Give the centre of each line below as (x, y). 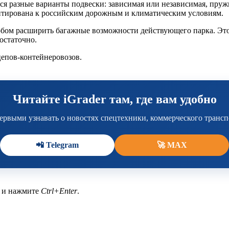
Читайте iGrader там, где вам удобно (114, 99)
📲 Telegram (57, 145)
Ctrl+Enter (59, 191)
